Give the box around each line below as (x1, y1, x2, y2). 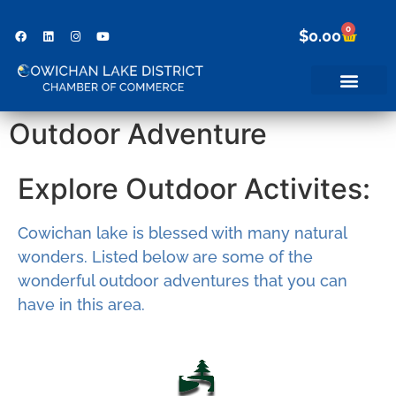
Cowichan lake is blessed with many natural (18, 223, 346, 242)
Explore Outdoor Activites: (18, 171, 370, 206)
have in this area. (18, 294, 145, 314)
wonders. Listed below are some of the (18, 247, 313, 266)
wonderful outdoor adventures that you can (18, 270, 347, 290)
